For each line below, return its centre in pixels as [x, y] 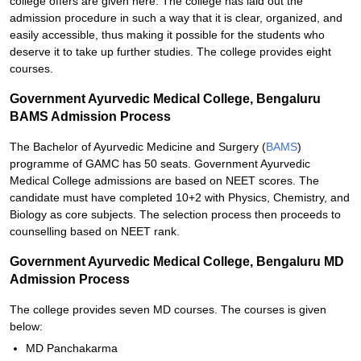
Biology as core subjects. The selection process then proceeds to [175, 214]
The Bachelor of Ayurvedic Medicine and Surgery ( [138, 147]
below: [26, 326]
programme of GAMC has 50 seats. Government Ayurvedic [160, 164]
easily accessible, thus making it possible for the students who [167, 35]
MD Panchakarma [72, 348]
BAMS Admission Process [90, 116]
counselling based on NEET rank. [95, 231]
